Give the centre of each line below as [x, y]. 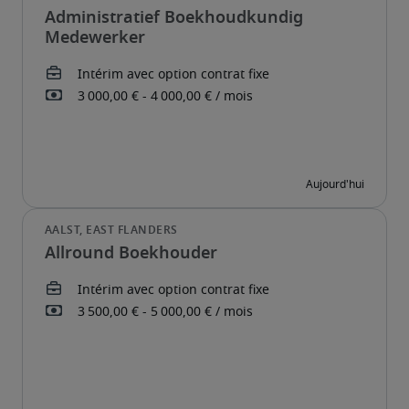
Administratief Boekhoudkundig [174, 18]
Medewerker [95, 38]
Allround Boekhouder [131, 254]
